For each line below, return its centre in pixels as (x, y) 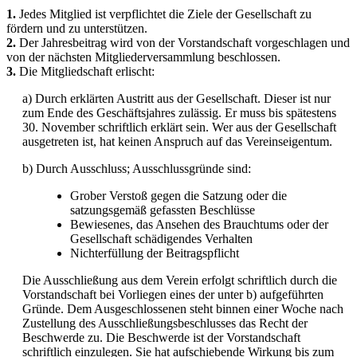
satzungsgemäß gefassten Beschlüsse (163, 210)
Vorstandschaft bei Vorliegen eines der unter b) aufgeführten (173, 294)
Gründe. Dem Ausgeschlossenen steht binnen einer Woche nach (183, 308)
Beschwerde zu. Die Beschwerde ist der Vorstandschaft (161, 337)
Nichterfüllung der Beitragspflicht (155, 253)
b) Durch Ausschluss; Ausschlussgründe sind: (137, 168)
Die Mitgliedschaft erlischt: (85, 71)
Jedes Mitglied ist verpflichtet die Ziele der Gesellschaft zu (164, 14)
